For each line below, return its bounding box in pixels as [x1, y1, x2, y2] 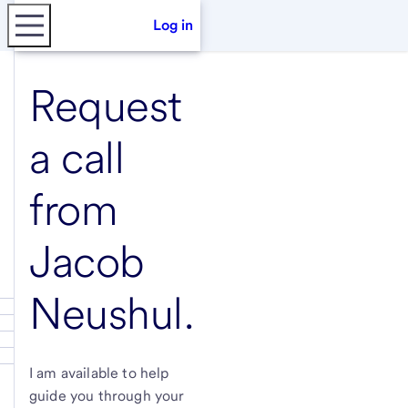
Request [29, 79, 182, 132]
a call [29, 131, 125, 184]
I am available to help [29, 364, 169, 382]
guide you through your [29, 387, 185, 404]
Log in [153, 16, 193, 34]
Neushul [29, 287, 183, 340]
